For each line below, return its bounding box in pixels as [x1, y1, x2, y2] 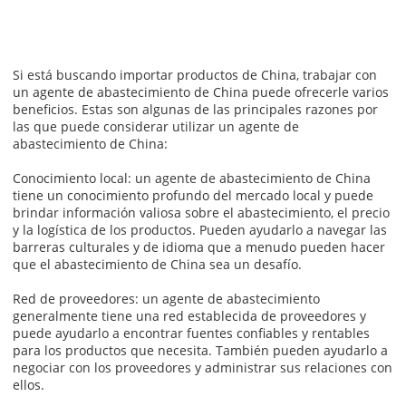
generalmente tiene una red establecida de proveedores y [13, 306, 367, 324]
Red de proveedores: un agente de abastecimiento [13, 289, 321, 307]
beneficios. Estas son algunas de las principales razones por [13, 100, 379, 118]
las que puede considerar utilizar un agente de [13, 117, 300, 135]
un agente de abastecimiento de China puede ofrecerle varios [13, 82, 390, 101]
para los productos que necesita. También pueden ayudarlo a [13, 341, 389, 359]
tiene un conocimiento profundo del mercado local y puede [13, 186, 374, 204]
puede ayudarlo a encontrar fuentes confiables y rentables [13, 324, 371, 342]
